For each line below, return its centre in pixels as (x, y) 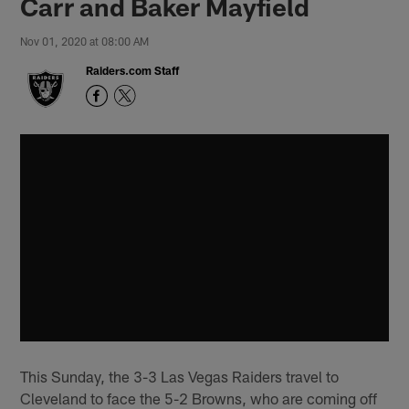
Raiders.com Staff (133, 70)
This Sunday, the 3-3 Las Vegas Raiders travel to (180, 377)
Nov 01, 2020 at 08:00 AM (85, 41)
